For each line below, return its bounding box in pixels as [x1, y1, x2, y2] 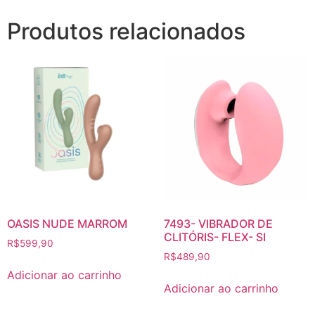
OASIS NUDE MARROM [7, 216, 127, 231]
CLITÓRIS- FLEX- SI [163, 229, 266, 244]
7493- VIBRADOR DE [163, 216, 273, 231]
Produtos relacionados [7, 17, 245, 45]
